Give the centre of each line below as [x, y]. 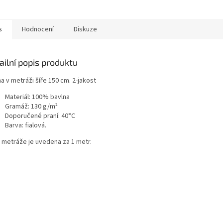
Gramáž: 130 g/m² [31, 107]
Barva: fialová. [26, 126]
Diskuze [85, 30]
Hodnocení [38, 30]
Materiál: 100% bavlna [37, 97]
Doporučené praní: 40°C [40, 116]
